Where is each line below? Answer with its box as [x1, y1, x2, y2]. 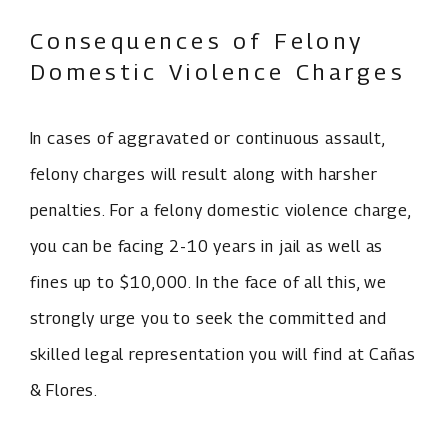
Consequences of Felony [29, 26, 365, 54]
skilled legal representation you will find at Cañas [29, 343, 416, 364]
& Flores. [29, 379, 98, 400]
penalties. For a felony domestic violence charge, [29, 199, 411, 220]
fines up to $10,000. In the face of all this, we [29, 271, 388, 292]
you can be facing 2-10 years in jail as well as [29, 235, 384, 256]
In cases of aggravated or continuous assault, [29, 127, 385, 148]
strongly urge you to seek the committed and [29, 307, 387, 328]
